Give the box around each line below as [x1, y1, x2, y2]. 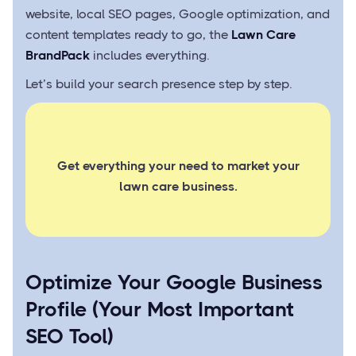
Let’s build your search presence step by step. [25, 76, 292, 91]
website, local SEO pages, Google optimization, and [25, 6, 330, 21]
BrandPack [25, 48, 90, 63]
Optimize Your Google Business [25, 270, 323, 294]
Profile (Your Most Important [25, 297, 294, 321]
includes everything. [90, 48, 210, 63]
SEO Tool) [25, 324, 114, 348]
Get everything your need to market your [56, 158, 300, 173]
